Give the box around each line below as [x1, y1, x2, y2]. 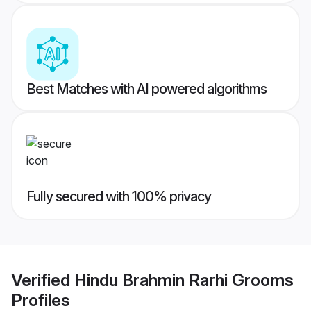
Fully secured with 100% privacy [26, 188, 211, 205]
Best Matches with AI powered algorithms [26, 81, 267, 98]
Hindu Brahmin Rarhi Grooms [74, 269, 294, 290]
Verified [11, 269, 74, 290]
